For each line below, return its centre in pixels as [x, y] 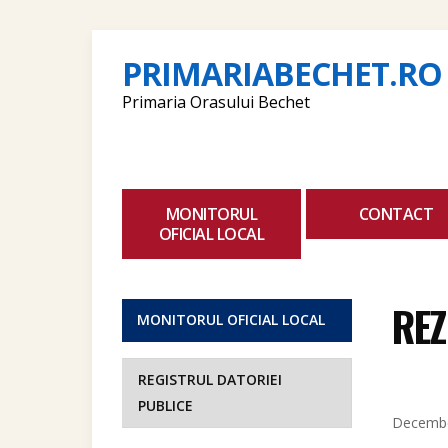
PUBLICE [165, 405]
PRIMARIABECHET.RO [282, 73]
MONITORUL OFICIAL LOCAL [231, 319]
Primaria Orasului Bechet [216, 102]
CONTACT [395, 214]
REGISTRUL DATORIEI [210, 379]
